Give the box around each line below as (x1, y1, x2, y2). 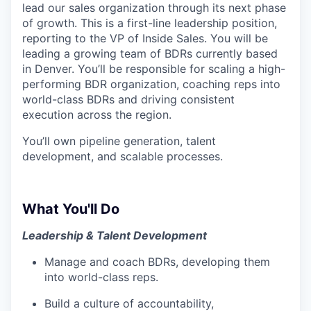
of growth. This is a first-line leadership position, (22, 15, 277, 30)
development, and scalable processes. (22, 149, 223, 163)
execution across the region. (22, 107, 171, 121)
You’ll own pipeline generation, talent (22, 133, 216, 148)
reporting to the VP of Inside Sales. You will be (22, 31, 268, 45)
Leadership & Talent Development (22, 228, 207, 242)
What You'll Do (22, 200, 119, 217)
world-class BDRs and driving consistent (22, 92, 235, 106)
